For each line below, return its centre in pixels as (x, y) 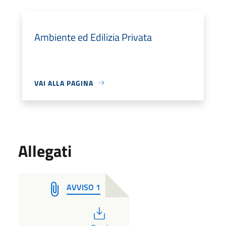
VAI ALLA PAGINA (64, 83)
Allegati (45, 151)
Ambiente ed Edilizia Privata (93, 37)
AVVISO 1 (83, 187)
